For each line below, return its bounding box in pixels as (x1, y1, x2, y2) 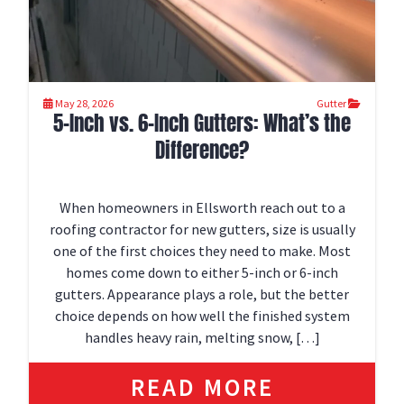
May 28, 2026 (55, 96, 114, 110)
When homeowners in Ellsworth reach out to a (59, 198, 345, 216)
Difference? (155, 134, 249, 166)
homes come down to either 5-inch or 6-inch (66, 263, 338, 281)
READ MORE (130, 372, 274, 402)
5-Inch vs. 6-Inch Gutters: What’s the (53, 107, 351, 139)
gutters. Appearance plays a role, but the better (55, 285, 349, 303)
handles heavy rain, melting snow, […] (84, 328, 320, 346)
